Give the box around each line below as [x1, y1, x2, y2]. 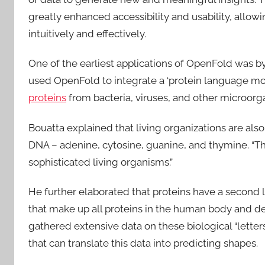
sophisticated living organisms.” [28, 156, 173, 168]
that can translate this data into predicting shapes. [28, 237, 260, 249]
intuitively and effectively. [28, 28, 148, 40]
